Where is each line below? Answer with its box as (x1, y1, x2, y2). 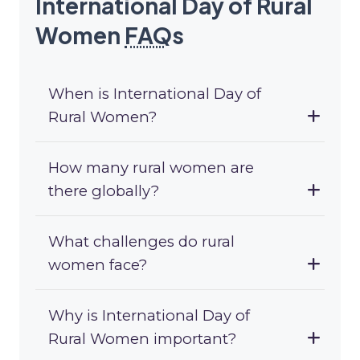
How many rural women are (48, 158, 254, 178)
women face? (48, 256, 147, 275)
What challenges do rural (48, 232, 235, 252)
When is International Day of (48, 84, 261, 104)
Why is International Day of (48, 306, 250, 325)
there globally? (48, 182, 159, 201)
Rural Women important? (48, 329, 236, 349)
